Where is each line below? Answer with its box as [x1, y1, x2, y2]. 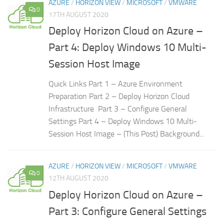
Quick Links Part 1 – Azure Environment [48, 79, 182, 89]
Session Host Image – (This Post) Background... [48, 129, 204, 139]
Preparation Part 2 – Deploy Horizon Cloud [48, 91, 189, 101]
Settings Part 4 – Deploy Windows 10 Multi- [48, 116, 197, 126]
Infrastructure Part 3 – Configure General [48, 104, 187, 114]
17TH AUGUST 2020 [48, 10, 108, 19]
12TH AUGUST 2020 [48, 174, 108, 183]
